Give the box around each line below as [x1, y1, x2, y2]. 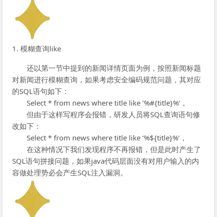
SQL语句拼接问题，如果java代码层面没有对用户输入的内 [12, 155, 200, 166]
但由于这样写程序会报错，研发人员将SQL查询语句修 [27, 109, 201, 119]
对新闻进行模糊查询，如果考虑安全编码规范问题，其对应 [12, 74, 201, 84]
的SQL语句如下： [12, 86, 70, 96]
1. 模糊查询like [12, 43, 62, 53]
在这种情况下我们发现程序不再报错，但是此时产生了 [27, 144, 201, 154]
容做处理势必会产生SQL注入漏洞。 [12, 167, 128, 177]
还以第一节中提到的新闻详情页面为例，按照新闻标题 [27, 62, 201, 73]
